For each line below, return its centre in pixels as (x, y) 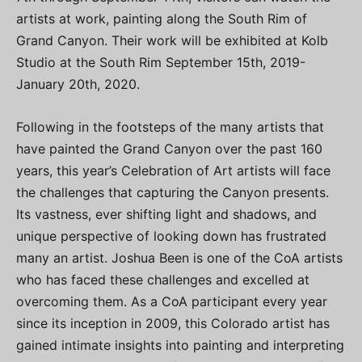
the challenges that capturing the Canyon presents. (173, 192)
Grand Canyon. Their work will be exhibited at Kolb (172, 40)
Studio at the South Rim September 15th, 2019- (161, 62)
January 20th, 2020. (78, 84)
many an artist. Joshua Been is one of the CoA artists (179, 257)
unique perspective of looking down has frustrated (171, 236)
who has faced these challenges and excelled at (163, 279)
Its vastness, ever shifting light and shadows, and (166, 214)
